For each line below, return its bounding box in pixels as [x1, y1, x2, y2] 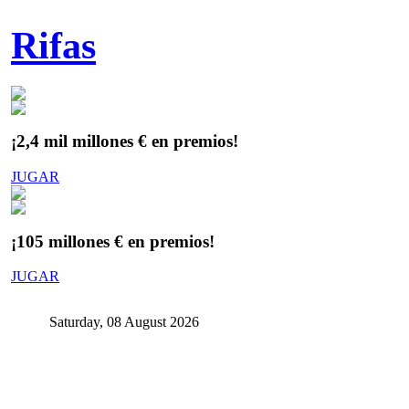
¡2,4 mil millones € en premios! [11, 131, 238, 152]
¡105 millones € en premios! [11, 231, 215, 251]
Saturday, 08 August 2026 [49, 314, 199, 330]
